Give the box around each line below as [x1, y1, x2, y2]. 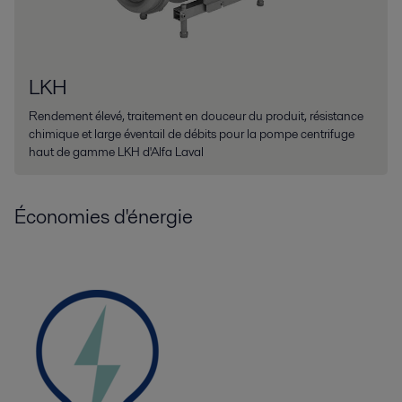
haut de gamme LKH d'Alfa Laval [29, 143, 204, 162]
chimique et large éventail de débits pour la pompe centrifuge [29, 125, 354, 144]
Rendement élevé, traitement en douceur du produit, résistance [29, 107, 363, 126]
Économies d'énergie [14, 202, 193, 232]
